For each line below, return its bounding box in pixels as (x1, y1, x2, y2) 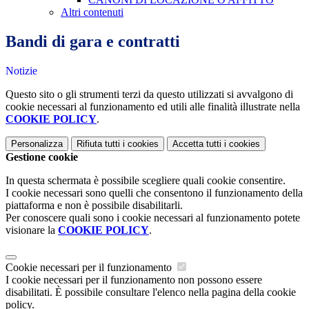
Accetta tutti (172, 139, 221, 150)
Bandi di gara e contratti (6, 32, 180, 51)
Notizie (6, 65, 37, 77)
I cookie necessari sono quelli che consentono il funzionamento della (6, 187, 303, 199)
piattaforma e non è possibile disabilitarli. (6, 199, 183, 212)
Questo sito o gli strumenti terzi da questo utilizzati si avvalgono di (6, 88, 293, 101)
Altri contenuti (61, 6, 123, 19)
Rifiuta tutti (77, 139, 120, 150)
